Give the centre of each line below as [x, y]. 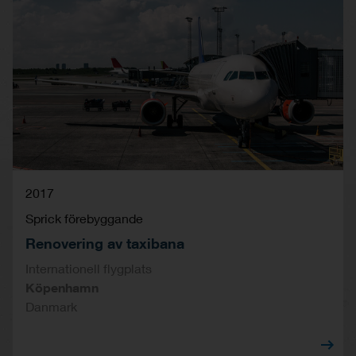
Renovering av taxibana [105, 243]
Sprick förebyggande [84, 218]
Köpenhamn [62, 287]
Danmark [51, 306]
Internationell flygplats [89, 268]
